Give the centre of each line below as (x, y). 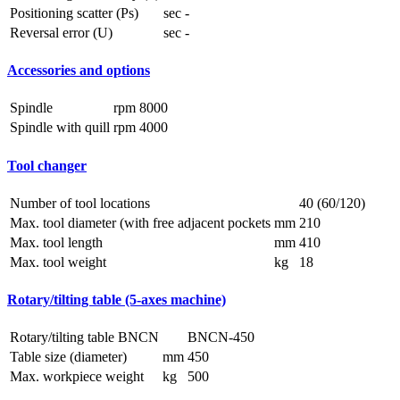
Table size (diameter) (68, 357)
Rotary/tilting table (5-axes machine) (117, 300)
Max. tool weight (58, 262)
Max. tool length (56, 242)
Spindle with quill (60, 128)
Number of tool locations (80, 203)
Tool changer (47, 165)
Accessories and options (79, 71)
